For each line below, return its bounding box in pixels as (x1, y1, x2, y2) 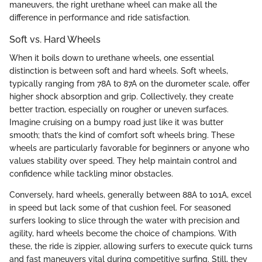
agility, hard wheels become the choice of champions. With (9, 228, 236, 238)
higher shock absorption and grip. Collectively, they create (9, 91, 233, 101)
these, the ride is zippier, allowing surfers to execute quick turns (9, 241, 253, 251)
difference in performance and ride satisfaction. (9, 12, 190, 22)
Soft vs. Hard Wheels (9, 33, 101, 45)
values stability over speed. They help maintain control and (9, 156, 237, 166)
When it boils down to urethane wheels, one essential (9, 53, 214, 63)
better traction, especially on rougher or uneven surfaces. (9, 104, 229, 114)
